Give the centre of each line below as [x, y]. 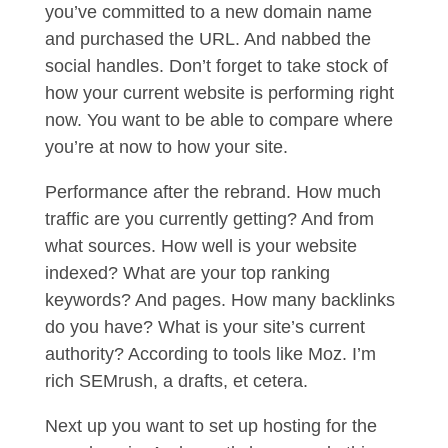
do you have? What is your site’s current [204, 327]
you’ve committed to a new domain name [208, 12]
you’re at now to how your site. [168, 147]
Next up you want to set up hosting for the [210, 426]
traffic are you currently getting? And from [209, 219]
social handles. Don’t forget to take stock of [216, 66]
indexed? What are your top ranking [187, 273]
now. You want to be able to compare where [218, 120]
